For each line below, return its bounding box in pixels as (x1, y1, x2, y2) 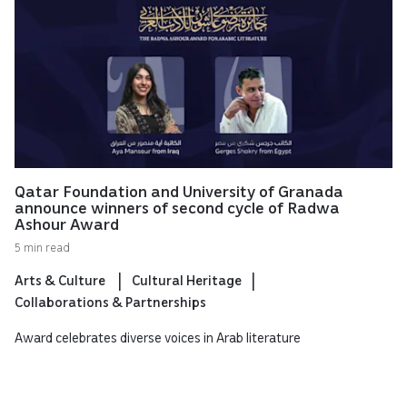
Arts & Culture (15, 272, 108, 288)
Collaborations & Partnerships (15, 293, 206, 310)
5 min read (15, 240, 70, 254)
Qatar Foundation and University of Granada (15, 181, 343, 201)
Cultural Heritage (132, 272, 242, 288)
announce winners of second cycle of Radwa (15, 197, 340, 217)
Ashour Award (15, 213, 119, 233)
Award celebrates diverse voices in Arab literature (15, 329, 301, 345)
